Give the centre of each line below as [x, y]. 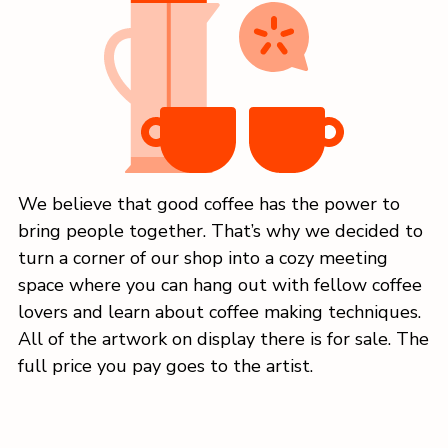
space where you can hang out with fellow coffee [220, 284]
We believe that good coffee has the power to [209, 203]
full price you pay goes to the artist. [165, 365]
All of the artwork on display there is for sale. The [223, 338]
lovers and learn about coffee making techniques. [219, 311]
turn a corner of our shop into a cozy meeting [203, 257]
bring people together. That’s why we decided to [220, 230]
